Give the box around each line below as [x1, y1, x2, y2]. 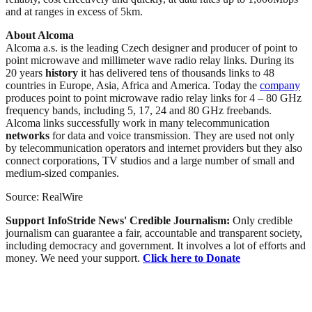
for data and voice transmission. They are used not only [49, 129, 295, 141]
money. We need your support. [6, 251, 143, 264]
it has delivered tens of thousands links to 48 [78, 66, 274, 79]
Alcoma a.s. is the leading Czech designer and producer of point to [6, 41, 297, 54]
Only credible [233, 214, 292, 226]
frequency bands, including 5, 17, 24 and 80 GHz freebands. [6, 104, 272, 116]
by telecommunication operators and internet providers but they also [6, 141, 302, 154]
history [45, 66, 78, 79]
